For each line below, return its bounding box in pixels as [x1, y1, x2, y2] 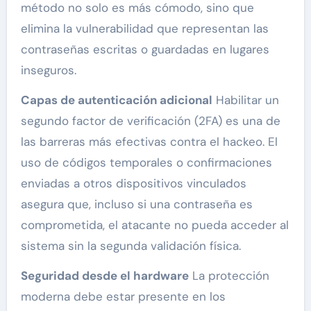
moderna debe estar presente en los [20, 289, 226, 305]
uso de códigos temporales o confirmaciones [20, 155, 272, 171]
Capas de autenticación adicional [20, 92, 212, 108]
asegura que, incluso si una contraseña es [20, 196, 253, 212]
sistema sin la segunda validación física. [20, 238, 241, 254]
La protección [188, 268, 269, 284]
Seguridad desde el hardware [20, 268, 189, 284]
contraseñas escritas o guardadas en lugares [20, 42, 269, 58]
